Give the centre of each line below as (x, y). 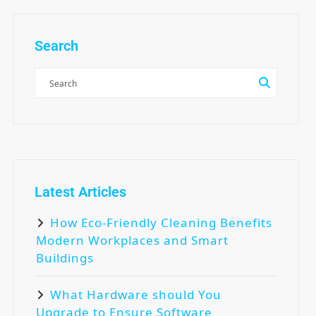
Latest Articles (80, 192)
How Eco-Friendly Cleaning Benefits (161, 222)
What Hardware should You (136, 294)
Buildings (65, 257)
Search (56, 46)
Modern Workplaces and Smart (132, 240)
